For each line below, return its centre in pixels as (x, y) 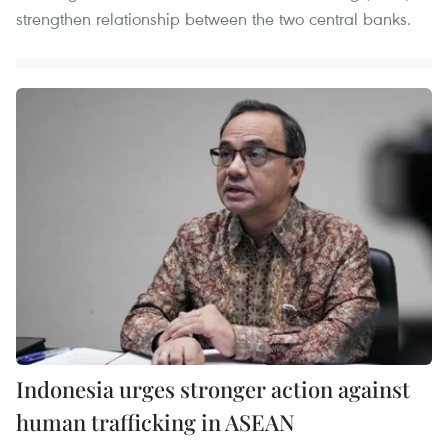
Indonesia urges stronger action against (213, 389)
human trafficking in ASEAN (155, 422)
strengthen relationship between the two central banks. (213, 19)
